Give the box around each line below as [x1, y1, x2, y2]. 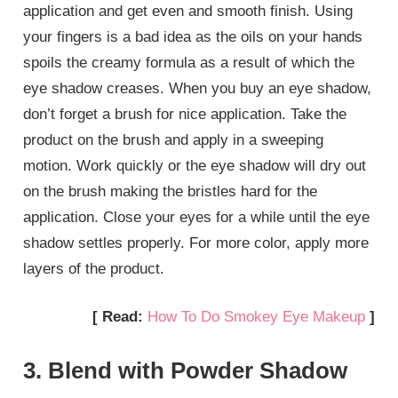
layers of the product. [23, 259, 165, 277]
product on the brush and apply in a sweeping [23, 131, 324, 148]
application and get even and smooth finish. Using [23, 2, 354, 20]
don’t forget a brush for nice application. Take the [23, 105, 347, 123]
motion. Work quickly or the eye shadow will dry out [23, 156, 367, 174]
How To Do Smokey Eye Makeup [147, 308, 365, 326]
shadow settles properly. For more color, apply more [23, 234, 370, 251]
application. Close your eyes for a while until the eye [23, 208, 370, 226]
